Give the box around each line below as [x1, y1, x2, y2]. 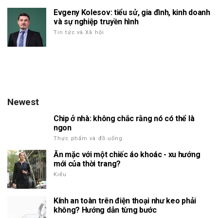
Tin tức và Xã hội [54, 29, 105, 36]
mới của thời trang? [54, 159, 121, 168]
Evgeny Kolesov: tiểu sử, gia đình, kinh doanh [54, 7, 210, 17]
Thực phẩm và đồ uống [54, 135, 123, 142]
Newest [7, 96, 39, 108]
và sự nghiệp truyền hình [54, 17, 139, 26]
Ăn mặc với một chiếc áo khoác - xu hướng [54, 149, 200, 159]
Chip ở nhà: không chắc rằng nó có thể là [54, 113, 195, 123]
